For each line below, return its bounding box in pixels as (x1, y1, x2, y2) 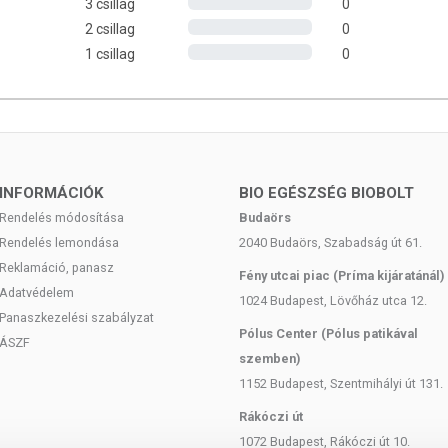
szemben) (239, 351, 300, 366)
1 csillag (84, 46, 135, 62)
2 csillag (84, 21, 135, 37)
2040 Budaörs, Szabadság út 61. (239, 235, 422, 250)
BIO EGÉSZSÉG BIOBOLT (239, 184, 414, 202)
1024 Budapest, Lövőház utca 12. (239, 293, 427, 308)
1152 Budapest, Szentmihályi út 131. (239, 376, 443, 391)
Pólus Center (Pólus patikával (239, 326, 418, 341)
